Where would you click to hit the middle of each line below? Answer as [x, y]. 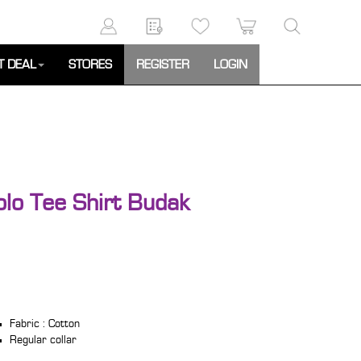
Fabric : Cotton [45, 324]
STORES [90, 64]
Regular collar [44, 340]
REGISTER [163, 64]
